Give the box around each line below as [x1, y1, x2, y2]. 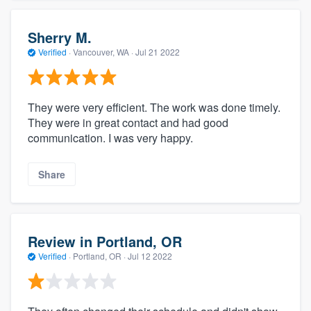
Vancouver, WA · [71, 45, 135, 58]
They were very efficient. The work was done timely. [28, 99, 280, 116]
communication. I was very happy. [28, 130, 193, 146]
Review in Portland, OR [28, 230, 182, 251]
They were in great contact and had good [28, 115, 228, 131]
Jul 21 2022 [135, 45, 180, 58]
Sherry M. [28, 26, 92, 47]
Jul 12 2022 [128, 249, 172, 262]
